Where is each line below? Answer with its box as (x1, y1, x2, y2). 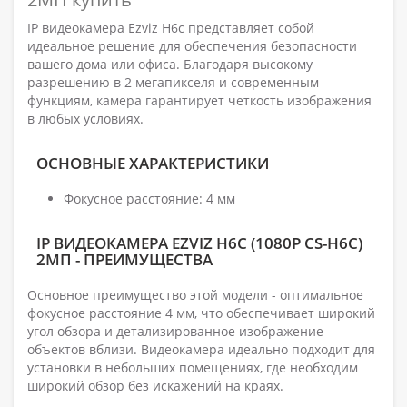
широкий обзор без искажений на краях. (27, 377, 283, 395)
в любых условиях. (27, 110, 144, 128)
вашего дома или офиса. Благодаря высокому (27, 55, 313, 74)
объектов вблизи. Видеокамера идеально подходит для (27, 341, 375, 359)
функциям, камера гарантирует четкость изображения (27, 92, 372, 110)
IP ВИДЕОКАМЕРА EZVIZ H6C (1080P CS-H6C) (36, 233, 362, 254)
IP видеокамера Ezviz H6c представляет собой (27, 19, 314, 37)
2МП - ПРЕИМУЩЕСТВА (36, 249, 213, 271)
